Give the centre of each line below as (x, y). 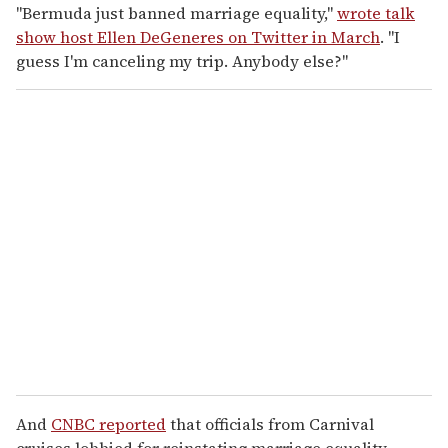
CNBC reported (108, 424)
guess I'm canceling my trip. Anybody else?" (182, 61)
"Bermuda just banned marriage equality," (176, 13)
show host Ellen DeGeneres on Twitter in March (198, 37)
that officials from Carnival (270, 424)
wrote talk (376, 13)
